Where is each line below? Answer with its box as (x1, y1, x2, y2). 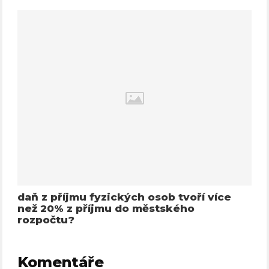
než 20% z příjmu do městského (17, 202, 195, 214)
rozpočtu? (17, 213, 75, 226)
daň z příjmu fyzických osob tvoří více (17, 190, 232, 203)
